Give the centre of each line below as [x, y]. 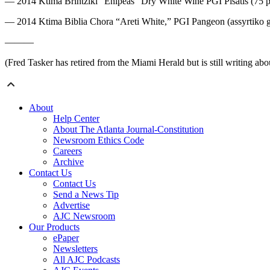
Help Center [76, 119]
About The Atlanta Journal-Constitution [128, 130]
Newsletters [75, 249]
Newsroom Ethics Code [99, 140]
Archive [68, 162]
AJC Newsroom [84, 216]
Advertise [71, 206]
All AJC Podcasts [86, 260]
